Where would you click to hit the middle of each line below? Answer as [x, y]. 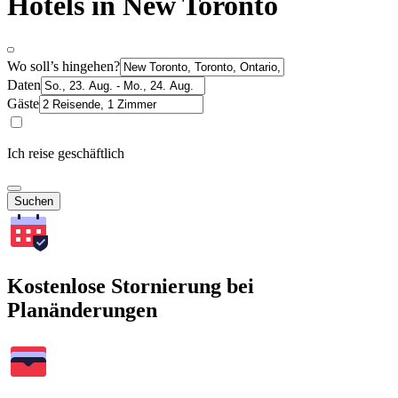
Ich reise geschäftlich [66, 153]
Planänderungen [82, 310]
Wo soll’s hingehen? [64, 66]
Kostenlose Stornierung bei [131, 286]
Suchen [34, 201]
